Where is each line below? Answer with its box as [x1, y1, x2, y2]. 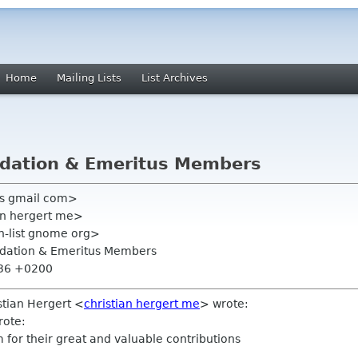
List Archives [141, 72, 208, 84]
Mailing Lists [57, 72, 121, 84]
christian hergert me [84, 297, 200, 310]
